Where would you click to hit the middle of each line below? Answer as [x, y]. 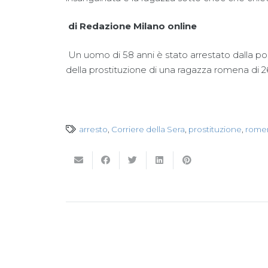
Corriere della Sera [148, 129]
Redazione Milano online [138, 26]
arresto [93, 129]
